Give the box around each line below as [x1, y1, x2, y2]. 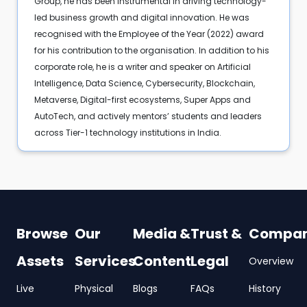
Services [74, 251, 136, 271]
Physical [74, 281, 113, 295]
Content [132, 251, 191, 271]
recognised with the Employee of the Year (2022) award [34, 27, 264, 40]
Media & [132, 223, 191, 243]
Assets [16, 251, 64, 271]
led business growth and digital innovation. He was [34, 11, 249, 23]
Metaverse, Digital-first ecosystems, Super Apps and [34, 93, 251, 106]
